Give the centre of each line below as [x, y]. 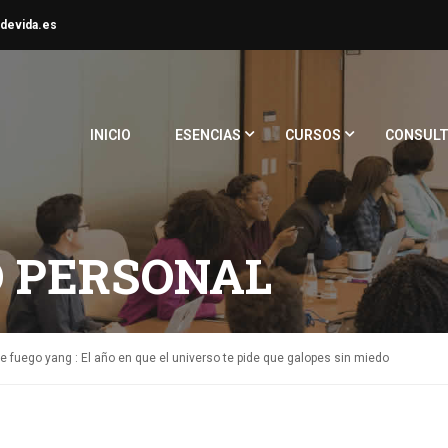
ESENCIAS [208, 135]
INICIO [110, 135]
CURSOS [313, 135]
